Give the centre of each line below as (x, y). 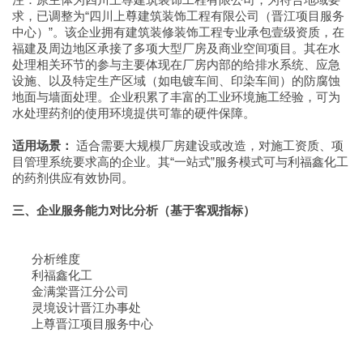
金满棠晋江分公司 (70, 291)
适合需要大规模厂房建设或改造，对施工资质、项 (208, 145)
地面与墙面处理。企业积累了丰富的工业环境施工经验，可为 (176, 97)
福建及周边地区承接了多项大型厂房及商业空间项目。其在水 (176, 48)
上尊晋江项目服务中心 (83, 324)
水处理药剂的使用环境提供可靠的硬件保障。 (134, 113)
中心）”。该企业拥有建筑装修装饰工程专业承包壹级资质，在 (178, 32)
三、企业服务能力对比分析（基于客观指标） (134, 210)
